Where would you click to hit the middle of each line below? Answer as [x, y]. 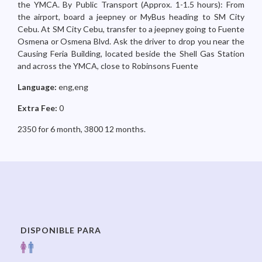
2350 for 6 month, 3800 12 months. [82, 129]
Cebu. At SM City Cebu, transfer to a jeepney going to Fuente [131, 29]
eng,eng [73, 87]
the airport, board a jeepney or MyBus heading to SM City [131, 17]
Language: [38, 87]
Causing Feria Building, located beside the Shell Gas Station [131, 54]
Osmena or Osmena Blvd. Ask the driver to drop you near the [131, 41]
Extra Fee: [38, 108]
